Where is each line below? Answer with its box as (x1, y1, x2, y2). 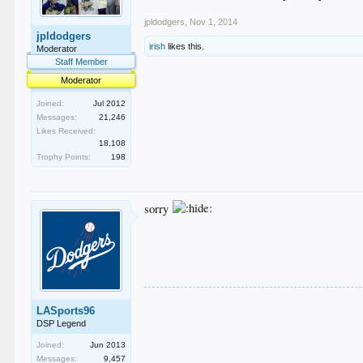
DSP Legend (36, 318, 87, 328)
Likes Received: (36, 126, 96, 135)
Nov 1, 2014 (190, 16, 238, 27)
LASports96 (36, 304, 96, 317)
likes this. (165, 41, 205, 51)
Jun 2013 (90, 340, 126, 349)
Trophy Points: (36, 152, 92, 161)
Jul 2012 (93, 98, 126, 108)
